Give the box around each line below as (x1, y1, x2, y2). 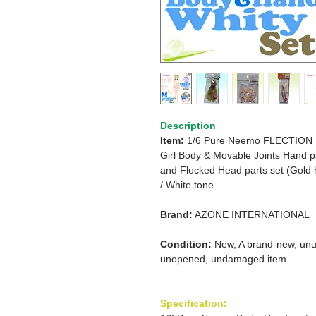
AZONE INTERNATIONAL (195, 209, 310, 220)
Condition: (160, 238, 212, 250)
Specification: (160, 298, 227, 309)
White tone (166, 179, 214, 190)
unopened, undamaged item (160, 253, 286, 265)
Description (160, 120, 216, 131)
